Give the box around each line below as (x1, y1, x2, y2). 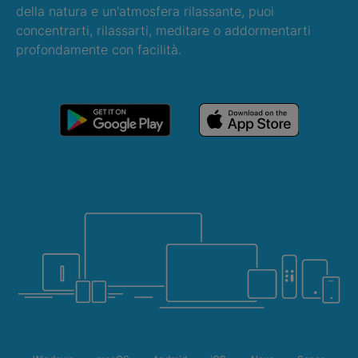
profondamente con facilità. (16, 42, 181, 58)
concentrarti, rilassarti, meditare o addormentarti (16, 22, 311, 39)
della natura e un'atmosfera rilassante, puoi (16, 3, 274, 20)
